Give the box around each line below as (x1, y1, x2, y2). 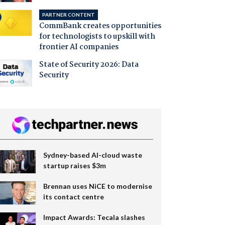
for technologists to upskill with (39, 30, 155, 43)
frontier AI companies (39, 41, 119, 53)
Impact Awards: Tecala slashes (43, 213, 145, 222)
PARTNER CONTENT (42, 11, 95, 18)
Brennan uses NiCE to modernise (43, 182, 152, 191)
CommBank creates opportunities (39, 20, 161, 32)
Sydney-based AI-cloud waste (43, 151, 142, 160)
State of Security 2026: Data (39, 58, 139, 71)
